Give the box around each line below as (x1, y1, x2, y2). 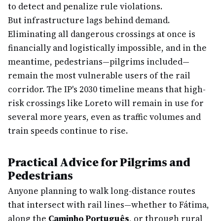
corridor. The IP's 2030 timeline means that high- (8, 83, 206, 95)
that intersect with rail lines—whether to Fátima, (8, 199, 209, 211)
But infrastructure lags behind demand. (8, 14, 170, 26)
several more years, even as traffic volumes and (8, 111, 201, 123)
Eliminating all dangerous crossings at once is (8, 28, 195, 40)
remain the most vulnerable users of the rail (8, 70, 190, 81)
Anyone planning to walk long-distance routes (8, 185, 195, 197)
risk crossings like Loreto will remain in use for (8, 97, 204, 109)
